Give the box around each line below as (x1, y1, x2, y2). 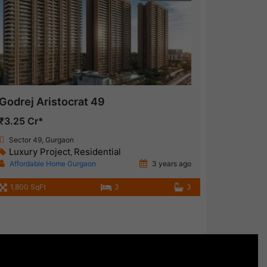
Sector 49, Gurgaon (8, 135, 74, 145)
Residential (73, 146, 121, 158)
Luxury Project (8, 146, 70, 158)
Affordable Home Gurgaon (9, 159, 96, 169)
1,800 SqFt (10, 182, 46, 192)
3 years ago (150, 159, 191, 169)
